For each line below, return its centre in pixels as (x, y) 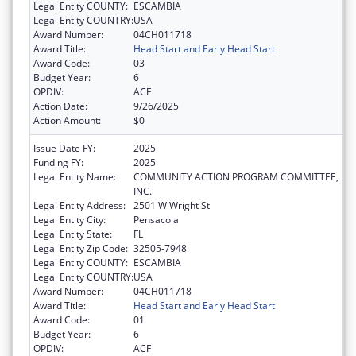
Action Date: (60, 106)
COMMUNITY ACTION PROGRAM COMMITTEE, (236, 177)
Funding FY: (58, 163)
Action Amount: (67, 121)
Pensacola (156, 220)
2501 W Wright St (172, 206)
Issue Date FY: (64, 149)
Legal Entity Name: (75, 177)
